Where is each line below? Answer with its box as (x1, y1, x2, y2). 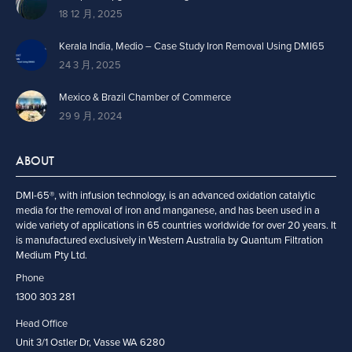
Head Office (16, 317, 68, 331)
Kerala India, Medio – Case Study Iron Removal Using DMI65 (59, 40, 324, 53)
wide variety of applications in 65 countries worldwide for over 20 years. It (16, 219, 336, 233)
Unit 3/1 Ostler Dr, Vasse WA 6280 (16, 336, 165, 350)
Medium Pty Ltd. (16, 249, 87, 262)
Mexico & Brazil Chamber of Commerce (59, 91, 231, 104)
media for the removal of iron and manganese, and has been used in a (16, 204, 320, 218)
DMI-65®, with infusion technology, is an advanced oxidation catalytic (16, 189, 315, 203)
